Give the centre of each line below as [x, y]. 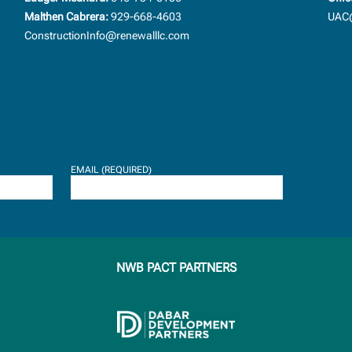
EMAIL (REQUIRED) [111, 170]
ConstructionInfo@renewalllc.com [106, 35]
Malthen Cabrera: [66, 16]
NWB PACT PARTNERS [176, 267]
